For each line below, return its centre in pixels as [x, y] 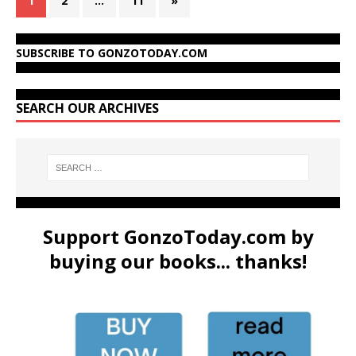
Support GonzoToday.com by [178, 237]
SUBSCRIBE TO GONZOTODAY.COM [112, 52]
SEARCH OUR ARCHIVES [87, 108]
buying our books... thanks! [178, 261]
